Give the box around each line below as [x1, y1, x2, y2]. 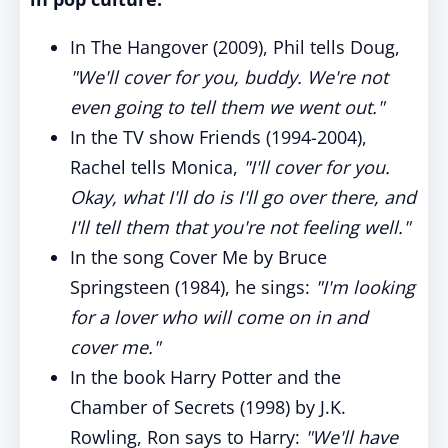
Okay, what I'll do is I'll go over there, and [70, 185, 416, 209]
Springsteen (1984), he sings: [70, 275, 315, 299]
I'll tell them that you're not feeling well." [70, 215, 410, 239]
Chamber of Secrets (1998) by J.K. [70, 395, 346, 419]
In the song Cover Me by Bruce [70, 245, 327, 269]
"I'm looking [315, 275, 415, 299]
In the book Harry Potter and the [70, 365, 341, 389]
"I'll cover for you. [243, 155, 390, 179]
